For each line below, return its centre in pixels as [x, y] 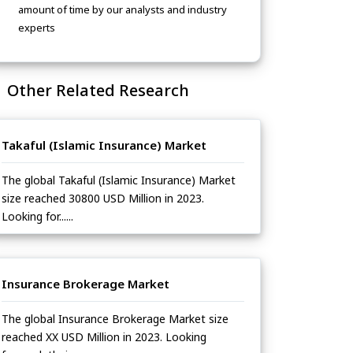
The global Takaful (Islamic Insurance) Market [119, 180]
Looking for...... [37, 217]
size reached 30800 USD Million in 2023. [103, 199]
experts [37, 28]
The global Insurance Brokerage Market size [115, 319]
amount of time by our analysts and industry [123, 10]
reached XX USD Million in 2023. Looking [104, 337]
